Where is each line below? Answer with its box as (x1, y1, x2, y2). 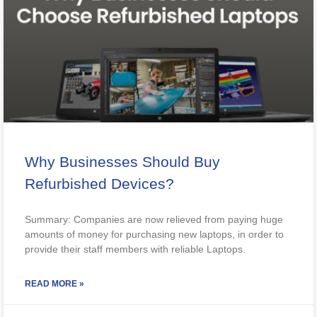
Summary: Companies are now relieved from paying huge (25, 214, 283, 226)
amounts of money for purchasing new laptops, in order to (25, 229, 284, 241)
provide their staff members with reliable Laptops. (25, 243, 246, 255)
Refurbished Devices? (25, 175, 174, 192)
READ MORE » (25, 279, 84, 289)
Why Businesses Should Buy (25, 154, 220, 171)
